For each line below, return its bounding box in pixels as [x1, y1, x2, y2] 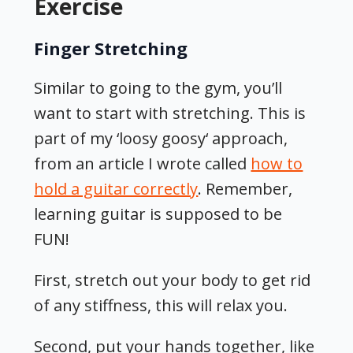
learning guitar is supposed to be [34, 203, 283, 225]
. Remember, [198, 178, 293, 200]
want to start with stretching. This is [34, 102, 307, 124]
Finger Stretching [34, 36, 188, 61]
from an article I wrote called [34, 153, 251, 175]
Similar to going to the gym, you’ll [34, 77, 283, 99]
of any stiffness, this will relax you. [34, 295, 288, 317]
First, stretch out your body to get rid [34, 269, 311, 292]
